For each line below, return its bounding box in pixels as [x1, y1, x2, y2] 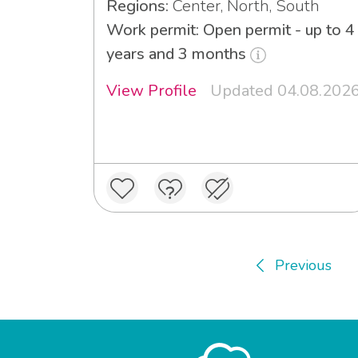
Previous [274, 255, 332, 275]
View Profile [106, 79, 197, 101]
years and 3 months [106, 42, 250, 65]
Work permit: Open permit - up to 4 [106, 18, 355, 41]
